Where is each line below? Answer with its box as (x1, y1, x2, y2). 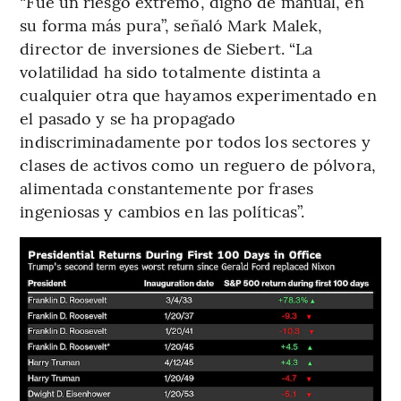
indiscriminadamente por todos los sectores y (20, 129, 371, 152)
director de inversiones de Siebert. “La (20, 36, 313, 59)
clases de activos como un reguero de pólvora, (20, 152, 376, 175)
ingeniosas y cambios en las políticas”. (20, 199, 305, 222)
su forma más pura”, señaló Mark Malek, (20, 13, 323, 36)
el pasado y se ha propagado (20, 106, 236, 129)
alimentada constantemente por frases (20, 175, 313, 199)
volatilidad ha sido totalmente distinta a (20, 59, 321, 82)
